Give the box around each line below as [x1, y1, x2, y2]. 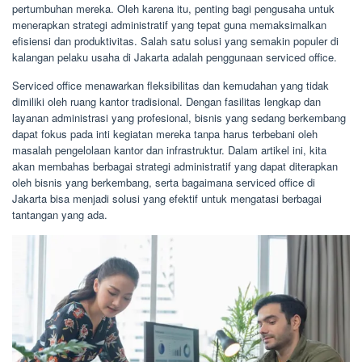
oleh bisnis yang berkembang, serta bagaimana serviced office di [12, 175, 315, 190]
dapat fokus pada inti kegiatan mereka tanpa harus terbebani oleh [12, 126, 318, 141]
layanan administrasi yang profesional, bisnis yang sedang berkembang [12, 110, 346, 125]
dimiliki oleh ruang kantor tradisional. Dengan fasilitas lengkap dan [12, 94, 321, 109]
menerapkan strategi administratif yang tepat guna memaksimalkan [12, 17, 326, 32]
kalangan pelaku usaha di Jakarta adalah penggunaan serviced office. [12, 49, 337, 65]
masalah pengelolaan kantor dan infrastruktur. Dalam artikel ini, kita [12, 142, 326, 158]
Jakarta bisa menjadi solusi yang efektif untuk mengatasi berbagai [12, 191, 322, 206]
